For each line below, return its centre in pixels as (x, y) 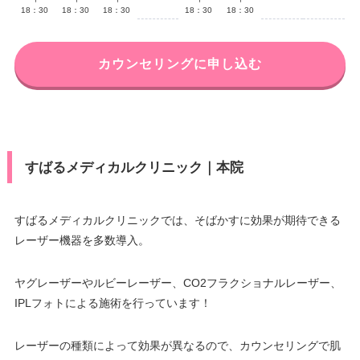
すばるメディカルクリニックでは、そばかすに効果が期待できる (177, 220)
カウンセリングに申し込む (180, 63)
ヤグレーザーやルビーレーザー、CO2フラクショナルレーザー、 (178, 282)
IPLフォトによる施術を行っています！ (112, 303)
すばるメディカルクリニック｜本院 (134, 167)
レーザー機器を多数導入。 (82, 240)
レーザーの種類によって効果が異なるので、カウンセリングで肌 (177, 345)
